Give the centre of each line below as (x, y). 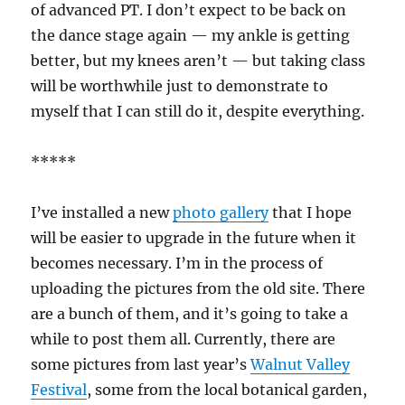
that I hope (311, 213)
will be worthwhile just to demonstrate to (180, 86)
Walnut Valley (301, 365)
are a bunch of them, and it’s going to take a (190, 314)
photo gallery (221, 213)
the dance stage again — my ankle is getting (191, 36)
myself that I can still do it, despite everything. (198, 112)
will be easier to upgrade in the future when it (194, 238)
